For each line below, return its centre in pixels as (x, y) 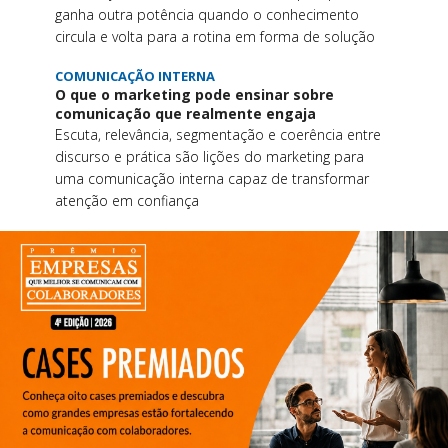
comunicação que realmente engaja (185, 114)
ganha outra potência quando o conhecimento (206, 15)
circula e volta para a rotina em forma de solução (214, 37)
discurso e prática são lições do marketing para (209, 157)
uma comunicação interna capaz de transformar (211, 179)
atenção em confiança (126, 201)
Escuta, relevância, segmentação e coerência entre (217, 135)
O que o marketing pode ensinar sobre (194, 95)
